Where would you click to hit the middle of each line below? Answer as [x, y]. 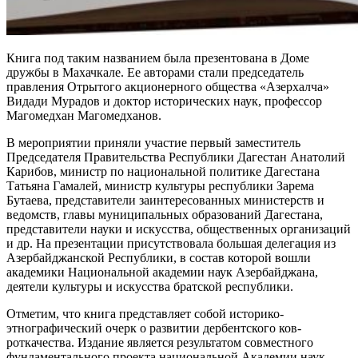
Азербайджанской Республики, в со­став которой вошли [159, 257]
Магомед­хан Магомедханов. [84, 115]
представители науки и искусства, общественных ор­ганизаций [179, 229]
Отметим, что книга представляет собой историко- [145, 313]
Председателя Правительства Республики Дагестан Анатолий [176, 157]
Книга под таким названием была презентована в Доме [158, 58]
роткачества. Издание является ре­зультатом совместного [160, 342]
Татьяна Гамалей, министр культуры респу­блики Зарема [160, 185]
